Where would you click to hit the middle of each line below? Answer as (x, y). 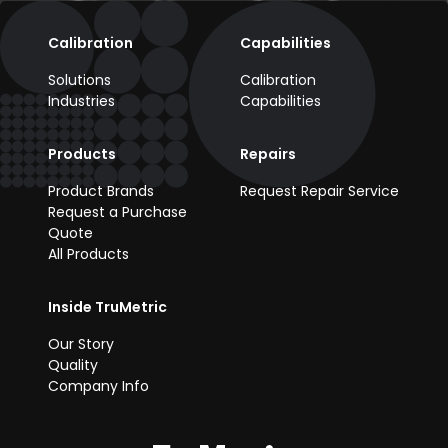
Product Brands (101, 190)
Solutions (79, 79)
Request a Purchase (117, 211)
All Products (88, 253)
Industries (81, 100)
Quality (73, 364)
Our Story (81, 343)
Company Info (98, 385)
